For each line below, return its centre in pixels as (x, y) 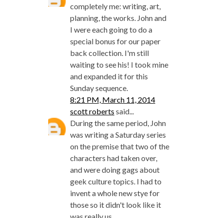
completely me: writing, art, (115, 6)
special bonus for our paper (115, 41)
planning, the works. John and (118, 18)
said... (124, 111)
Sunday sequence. (99, 88)
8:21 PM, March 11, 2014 (113, 99)
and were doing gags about (115, 169)
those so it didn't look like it (116, 204)
